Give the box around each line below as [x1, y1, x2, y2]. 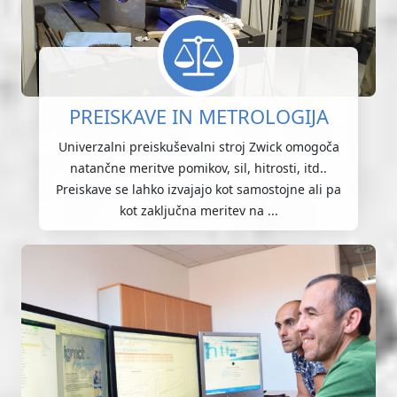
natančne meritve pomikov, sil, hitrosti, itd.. [70, 159, 327, 176]
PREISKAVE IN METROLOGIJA [68, 102, 329, 129]
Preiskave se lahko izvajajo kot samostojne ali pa [56, 180, 341, 198]
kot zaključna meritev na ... [119, 201, 278, 219]
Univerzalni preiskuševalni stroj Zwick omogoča [58, 137, 339, 155]
